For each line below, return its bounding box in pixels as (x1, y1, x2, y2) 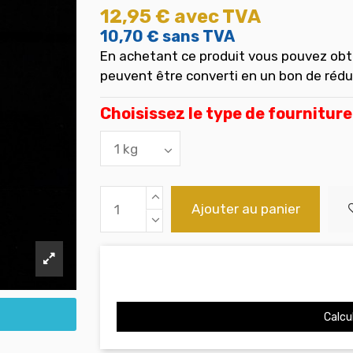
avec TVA (174, 6, 261, 28)
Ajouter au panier (191, 201, 300, 217)
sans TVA (162, 27, 235, 46)
